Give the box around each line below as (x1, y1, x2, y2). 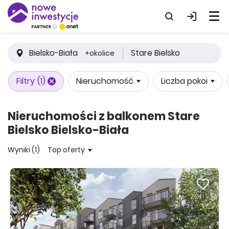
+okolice (85, 48, 114, 58)
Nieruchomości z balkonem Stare (8, 108, 200, 124)
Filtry (16, 75, 35, 87)
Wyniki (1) (8, 145, 40, 155)
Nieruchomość (76, 75, 133, 87)
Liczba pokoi (161, 75, 208, 87)
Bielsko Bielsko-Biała (8, 122, 129, 138)
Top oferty (48, 145, 85, 155)
